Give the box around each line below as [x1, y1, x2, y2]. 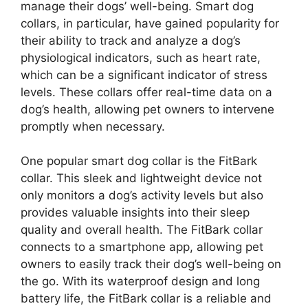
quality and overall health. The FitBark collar [21, 223, 263, 237]
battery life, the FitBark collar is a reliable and [21, 291, 272, 306]
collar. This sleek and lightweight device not [21, 171, 262, 186]
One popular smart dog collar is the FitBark [21, 154, 257, 168]
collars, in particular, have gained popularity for [21, 16, 279, 30]
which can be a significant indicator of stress [21, 67, 267, 82]
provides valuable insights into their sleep [21, 206, 250, 220]
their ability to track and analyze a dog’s [21, 33, 241, 47]
